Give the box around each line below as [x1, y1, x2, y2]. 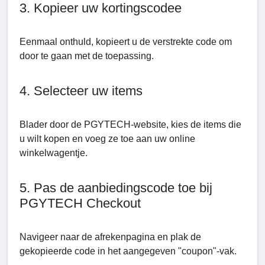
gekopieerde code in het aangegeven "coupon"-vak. [20, 245, 237, 256]
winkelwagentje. [20, 147, 88, 158]
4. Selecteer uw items [20, 83, 143, 98]
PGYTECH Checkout [20, 195, 141, 211]
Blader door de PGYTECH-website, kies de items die [20, 119, 241, 130]
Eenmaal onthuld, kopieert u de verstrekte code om [20, 36, 232, 47]
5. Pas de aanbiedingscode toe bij [20, 180, 212, 195]
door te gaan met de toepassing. [20, 50, 154, 61]
